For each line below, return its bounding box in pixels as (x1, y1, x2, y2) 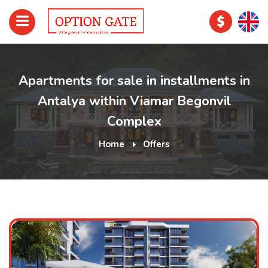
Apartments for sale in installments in (18, 72, 250, 90)
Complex (106, 112, 162, 130)
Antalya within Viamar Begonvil (37, 92, 231, 110)
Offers (142, 138, 170, 150)
